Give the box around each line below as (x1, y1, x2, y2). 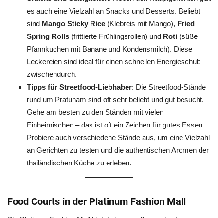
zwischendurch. (27, 70, 77, 78)
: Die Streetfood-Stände (132, 83, 206, 91)
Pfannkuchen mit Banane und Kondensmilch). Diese (27, 45, 192, 53)
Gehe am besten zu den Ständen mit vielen (27, 108, 163, 116)
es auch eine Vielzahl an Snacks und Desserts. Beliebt (27, 7, 200, 15)
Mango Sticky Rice (42, 19, 105, 28)
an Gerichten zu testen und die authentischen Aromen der (27, 146, 209, 154)
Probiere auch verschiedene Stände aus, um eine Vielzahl (27, 133, 210, 142)
